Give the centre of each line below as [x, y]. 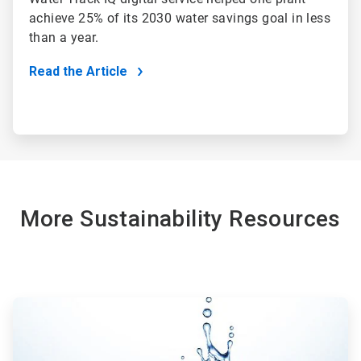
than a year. [66, 38]
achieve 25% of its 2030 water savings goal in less [180, 19]
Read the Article [78, 72]
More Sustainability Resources [180, 219]
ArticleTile [36, 304]
